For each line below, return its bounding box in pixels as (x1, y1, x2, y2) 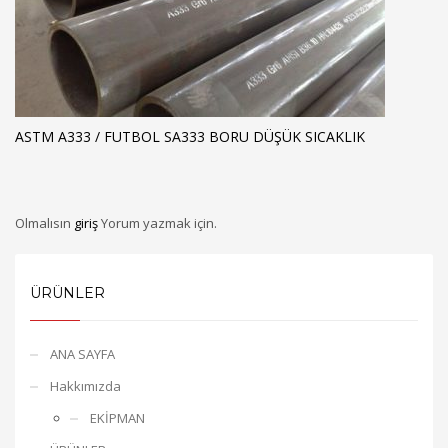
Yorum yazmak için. (101, 213, 217, 232)
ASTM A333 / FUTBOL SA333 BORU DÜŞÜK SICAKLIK (15, 126, 365, 146)
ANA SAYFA (50, 344, 115, 363)
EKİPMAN (90, 408, 145, 427)
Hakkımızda (50, 376, 121, 395)
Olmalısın (15, 213, 74, 232)
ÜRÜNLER (30, 283, 105, 302)
